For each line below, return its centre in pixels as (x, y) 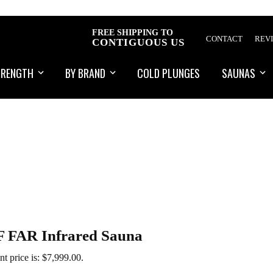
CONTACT (224, 38)
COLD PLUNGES (168, 73)
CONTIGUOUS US (138, 42)
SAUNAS (239, 73)
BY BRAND (85, 73)
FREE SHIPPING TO (133, 33)
